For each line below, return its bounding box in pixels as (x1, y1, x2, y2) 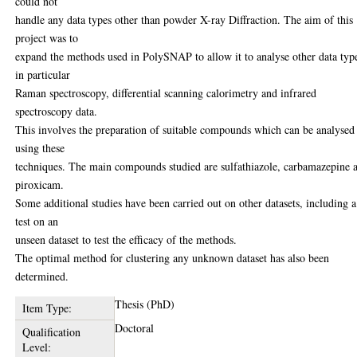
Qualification (22, 324, 80, 339)
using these (15, 139, 65, 155)
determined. (15, 268, 69, 284)
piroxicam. (15, 176, 65, 192)
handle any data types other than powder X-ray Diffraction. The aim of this (15, 11, 354, 27)
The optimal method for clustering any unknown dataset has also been (15, 249, 330, 265)
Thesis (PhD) (115, 296, 175, 312)
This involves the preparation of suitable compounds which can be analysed (15, 121, 355, 137)
